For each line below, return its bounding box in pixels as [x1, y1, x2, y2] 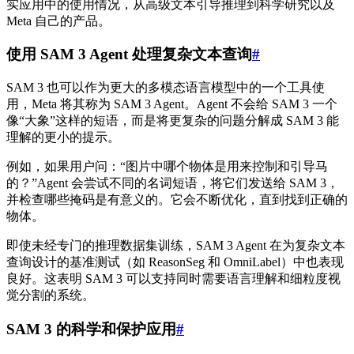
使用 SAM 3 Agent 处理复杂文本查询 [6, 46, 252, 63]
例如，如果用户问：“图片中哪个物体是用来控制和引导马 [6, 160, 328, 174]
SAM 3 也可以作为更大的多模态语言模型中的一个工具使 [6, 81, 325, 95]
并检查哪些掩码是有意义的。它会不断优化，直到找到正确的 [6, 193, 348, 207]
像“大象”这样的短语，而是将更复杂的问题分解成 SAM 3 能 [6, 114, 339, 128]
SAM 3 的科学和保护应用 [6, 320, 176, 337]
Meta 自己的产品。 [6, 13, 111, 28]
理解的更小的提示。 [6, 130, 120, 145]
